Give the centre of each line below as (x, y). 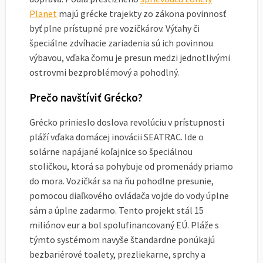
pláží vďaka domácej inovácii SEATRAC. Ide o (117, 137)
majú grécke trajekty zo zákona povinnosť (141, 13)
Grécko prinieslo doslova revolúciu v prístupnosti (127, 122)
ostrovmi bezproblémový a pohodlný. (104, 72)
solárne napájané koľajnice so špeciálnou (111, 152)
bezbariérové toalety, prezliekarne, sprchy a (117, 254)
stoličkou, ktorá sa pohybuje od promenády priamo (131, 166)
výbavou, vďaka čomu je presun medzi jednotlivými (130, 57)
